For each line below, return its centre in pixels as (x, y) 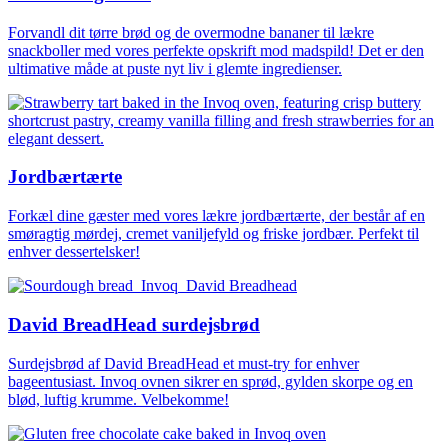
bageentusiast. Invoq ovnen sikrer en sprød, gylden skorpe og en (210, 381)
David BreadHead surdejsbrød (134, 324)
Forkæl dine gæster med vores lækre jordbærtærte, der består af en (216, 216)
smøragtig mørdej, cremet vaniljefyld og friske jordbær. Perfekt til (213, 234)
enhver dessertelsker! (74, 252)
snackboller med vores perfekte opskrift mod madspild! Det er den (216, 50)
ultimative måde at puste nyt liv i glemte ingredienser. (175, 68)
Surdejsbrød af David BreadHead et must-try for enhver (183, 363)
